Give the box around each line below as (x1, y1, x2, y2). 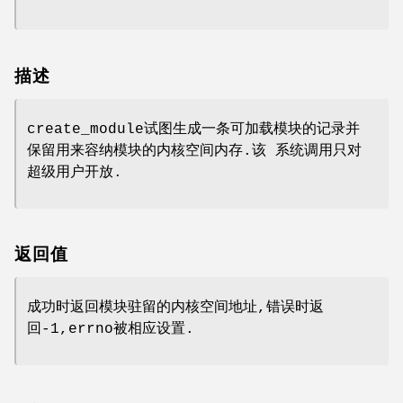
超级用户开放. (27, 164, 122, 181)
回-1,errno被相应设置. (27, 321, 194, 338)
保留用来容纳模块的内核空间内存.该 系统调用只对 (27, 142, 362, 159)
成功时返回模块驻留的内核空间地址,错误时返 (27, 300, 324, 317)
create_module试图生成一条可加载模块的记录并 (27, 121, 360, 138)
